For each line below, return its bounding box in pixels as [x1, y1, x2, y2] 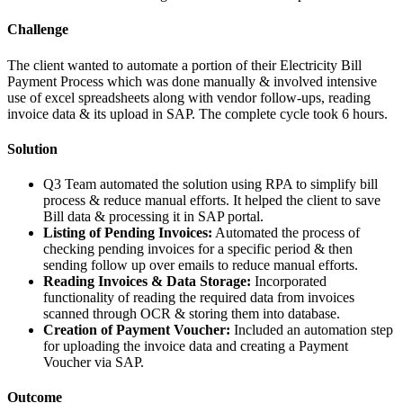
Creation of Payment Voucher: [43, 322, 230, 338]
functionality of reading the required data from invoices [43, 290, 354, 306]
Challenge [7, 22, 68, 38]
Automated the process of [212, 225, 360, 241]
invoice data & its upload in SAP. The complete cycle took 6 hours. [7, 105, 388, 121]
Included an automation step [230, 322, 393, 338]
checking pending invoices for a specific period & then [43, 241, 353, 257]
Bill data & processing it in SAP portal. [43, 209, 264, 225]
